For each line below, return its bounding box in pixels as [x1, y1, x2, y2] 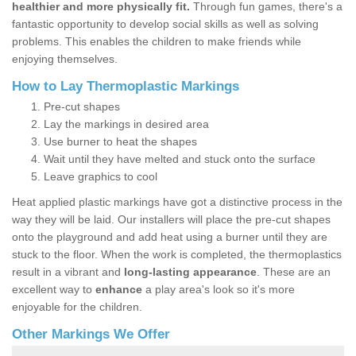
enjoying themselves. [12, 52, 118, 66]
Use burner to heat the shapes [44, 135, 197, 149]
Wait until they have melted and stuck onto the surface [44, 153, 315, 166]
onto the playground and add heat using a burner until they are [12, 230, 327, 244]
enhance [95, 283, 142, 296]
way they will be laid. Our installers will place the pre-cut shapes [12, 213, 331, 226]
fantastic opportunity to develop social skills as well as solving [12, 17, 319, 31]
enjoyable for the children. [12, 300, 142, 314]
